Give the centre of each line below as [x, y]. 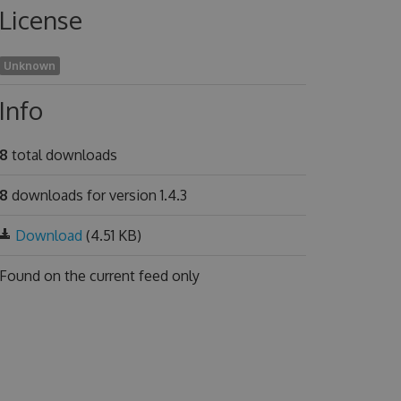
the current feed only [132, 276]
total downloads [62, 155]
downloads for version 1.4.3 [97, 195]
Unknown [29, 66]
